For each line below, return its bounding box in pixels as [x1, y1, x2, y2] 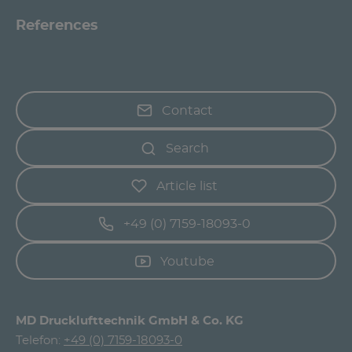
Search [165, 141, 209, 155]
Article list [156, 179, 218, 192]
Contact [161, 104, 213, 117]
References [16, 18, 98, 33]
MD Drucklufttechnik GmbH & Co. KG [16, 314, 244, 327]
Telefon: [16, 334, 64, 346]
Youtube [159, 255, 214, 268]
